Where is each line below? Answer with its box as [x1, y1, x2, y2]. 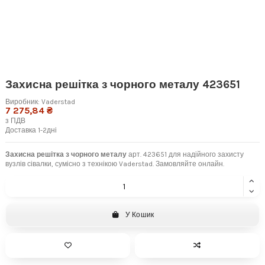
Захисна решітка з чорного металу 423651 [5, 78, 240, 92]
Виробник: [5, 97, 40, 106]
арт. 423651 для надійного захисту [127, 150, 244, 159]
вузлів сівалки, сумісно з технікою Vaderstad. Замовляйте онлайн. [5, 159, 224, 168]
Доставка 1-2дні [5, 125, 57, 134]
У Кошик [125, 211, 154, 219]
